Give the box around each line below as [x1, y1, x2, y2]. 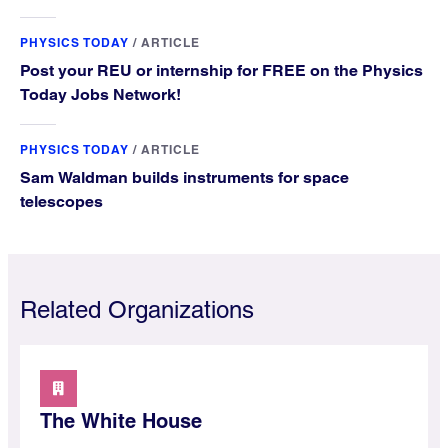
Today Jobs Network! [20, 85, 181, 105]
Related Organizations [20, 296, 254, 324]
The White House [40, 409, 202, 434]
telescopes [20, 192, 103, 212]
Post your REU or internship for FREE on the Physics [20, 61, 423, 81]
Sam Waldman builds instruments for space [20, 168, 349, 188]
